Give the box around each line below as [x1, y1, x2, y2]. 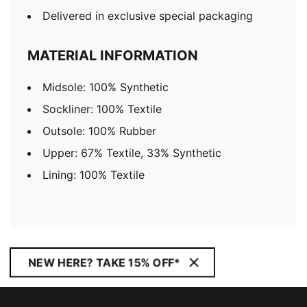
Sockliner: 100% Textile [42, 102, 162, 116]
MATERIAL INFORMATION [27, 47, 198, 64]
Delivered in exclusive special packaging [42, 9, 253, 23]
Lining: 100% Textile [42, 168, 145, 182]
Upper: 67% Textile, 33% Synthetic [42, 146, 221, 160]
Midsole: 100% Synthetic [42, 80, 169, 94]
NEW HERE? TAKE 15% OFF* [28, 256, 180, 269]
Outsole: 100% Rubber [42, 124, 156, 138]
